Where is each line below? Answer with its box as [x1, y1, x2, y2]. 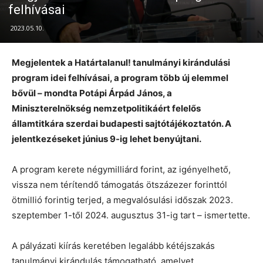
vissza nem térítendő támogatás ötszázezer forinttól [12, 178, 227, 190]
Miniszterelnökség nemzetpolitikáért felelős [12, 102, 201, 114]
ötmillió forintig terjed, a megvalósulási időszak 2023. [12, 194, 233, 205]
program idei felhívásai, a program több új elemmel [12, 72, 228, 83]
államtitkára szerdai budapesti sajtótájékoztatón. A [12, 117, 231, 129]
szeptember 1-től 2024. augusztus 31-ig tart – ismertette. [12, 209, 250, 221]
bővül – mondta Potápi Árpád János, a [12, 87, 172, 99]
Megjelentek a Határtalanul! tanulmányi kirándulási [12, 56, 230, 68]
